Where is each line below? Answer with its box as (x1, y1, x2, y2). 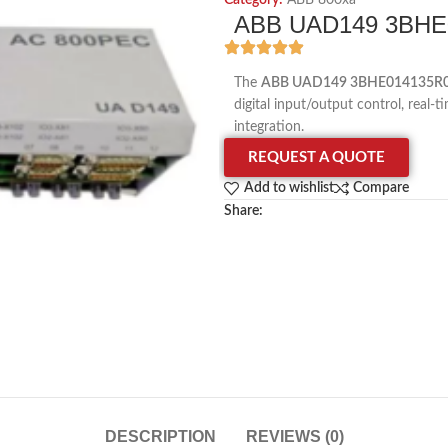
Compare (353, 181, 410, 196)
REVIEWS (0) (245, 428, 344, 446)
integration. (234, 120, 304, 134)
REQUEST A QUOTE (248, 150, 385, 165)
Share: (224, 204, 263, 218)
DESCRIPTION (104, 428, 216, 446)
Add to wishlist (243, 181, 334, 196)
